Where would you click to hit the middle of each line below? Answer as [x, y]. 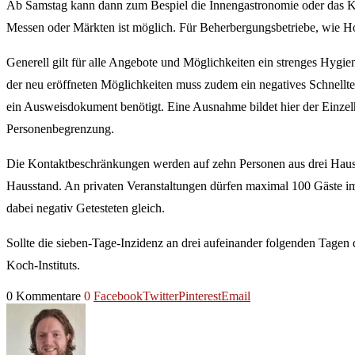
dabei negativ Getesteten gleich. [86, 208]
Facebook [118, 296]
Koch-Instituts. [43, 265]
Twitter [160, 296]
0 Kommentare [44, 296]
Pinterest [200, 296]
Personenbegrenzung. [60, 128]
